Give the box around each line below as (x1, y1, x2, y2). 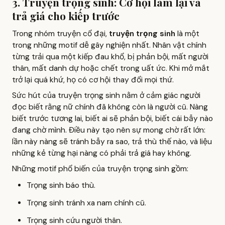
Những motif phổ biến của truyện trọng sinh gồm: (12, 163, 188, 174)
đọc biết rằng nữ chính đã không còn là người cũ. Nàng (12, 101, 208, 112)
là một (175, 28, 199, 39)
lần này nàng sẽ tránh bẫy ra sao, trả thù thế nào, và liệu (12, 136, 212, 147)
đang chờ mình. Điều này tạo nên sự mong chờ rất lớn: (12, 125, 205, 135)
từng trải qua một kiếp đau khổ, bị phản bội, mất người (12, 51, 208, 62)
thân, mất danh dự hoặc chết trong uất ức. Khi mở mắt (12, 63, 209, 73)
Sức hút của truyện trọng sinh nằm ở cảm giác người (12, 90, 200, 100)
